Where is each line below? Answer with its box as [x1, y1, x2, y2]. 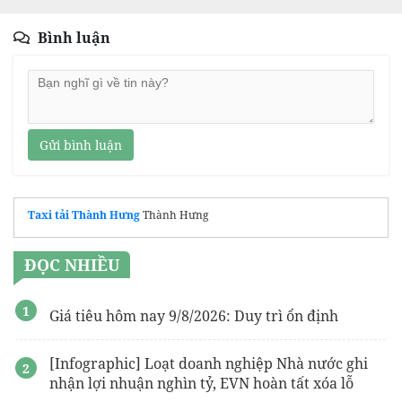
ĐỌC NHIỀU [24, 253, 119, 275]
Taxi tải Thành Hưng [28, 206, 140, 223]
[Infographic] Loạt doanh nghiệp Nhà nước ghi [49, 353, 368, 373]
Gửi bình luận [39, 135, 122, 153]
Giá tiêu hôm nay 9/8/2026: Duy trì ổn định [49, 305, 338, 326]
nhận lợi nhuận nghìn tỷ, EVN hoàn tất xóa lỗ [49, 372, 354, 393]
